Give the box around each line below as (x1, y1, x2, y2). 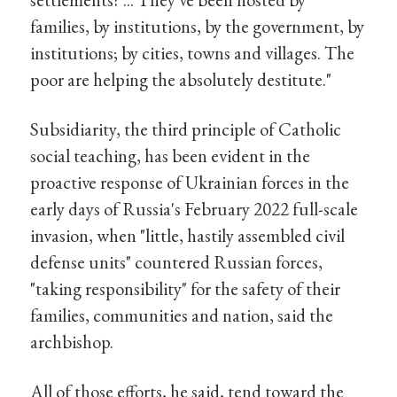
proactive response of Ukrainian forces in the (30, 169, 350, 194)
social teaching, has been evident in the (30, 143, 311, 167)
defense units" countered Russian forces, (30, 249, 323, 274)
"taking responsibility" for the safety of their (30, 276, 341, 300)
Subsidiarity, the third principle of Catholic (30, 116, 342, 141)
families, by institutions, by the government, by (30, 14, 365, 39)
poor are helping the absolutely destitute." (30, 67, 332, 92)
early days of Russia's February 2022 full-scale (30, 196, 359, 221)
